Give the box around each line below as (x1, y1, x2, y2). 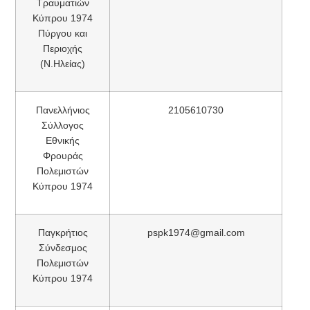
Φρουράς (42, 149, 83, 161)
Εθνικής (46, 134, 80, 146)
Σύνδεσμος (38, 241, 87, 253)
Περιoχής (43, 42, 82, 54)
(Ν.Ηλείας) (40, 57, 85, 69)
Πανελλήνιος (35, 104, 90, 116)
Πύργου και (38, 27, 87, 39)
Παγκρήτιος (37, 226, 88, 238)
